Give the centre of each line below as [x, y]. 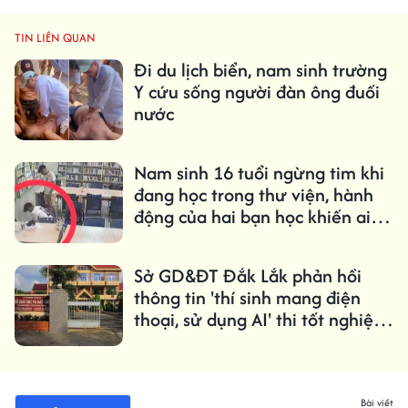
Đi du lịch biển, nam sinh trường [260, 69]
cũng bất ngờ [186, 238]
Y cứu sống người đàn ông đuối [256, 91]
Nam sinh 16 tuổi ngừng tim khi [259, 172]
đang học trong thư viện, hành [253, 194]
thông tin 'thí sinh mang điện [247, 297]
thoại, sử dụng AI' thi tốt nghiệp [258, 319]
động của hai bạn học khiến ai [252, 216]
